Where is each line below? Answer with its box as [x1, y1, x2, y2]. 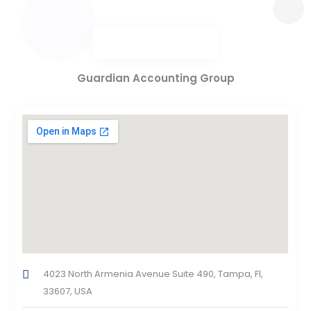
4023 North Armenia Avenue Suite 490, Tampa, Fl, [43, 267, 264, 281]
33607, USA [43, 285, 93, 299]
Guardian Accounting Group [76, 71, 235, 86]
